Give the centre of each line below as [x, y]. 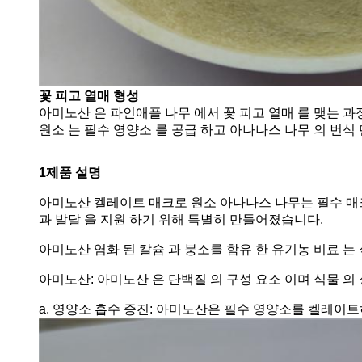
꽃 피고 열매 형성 [89, 95]
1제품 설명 [70, 172]
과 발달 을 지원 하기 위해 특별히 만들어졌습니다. [181, 219]
